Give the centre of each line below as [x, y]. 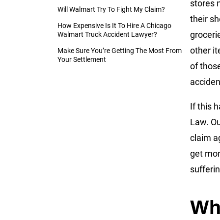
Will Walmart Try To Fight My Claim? [111, 9]
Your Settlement [82, 59]
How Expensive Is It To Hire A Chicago [114, 25]
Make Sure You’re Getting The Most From [120, 50]
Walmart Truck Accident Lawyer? [107, 34]
